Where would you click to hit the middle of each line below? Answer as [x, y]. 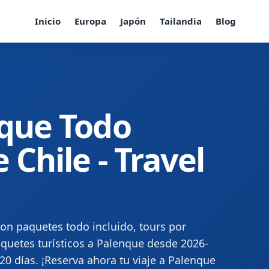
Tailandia [180, 21]
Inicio [47, 21]
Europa [90, 21]
